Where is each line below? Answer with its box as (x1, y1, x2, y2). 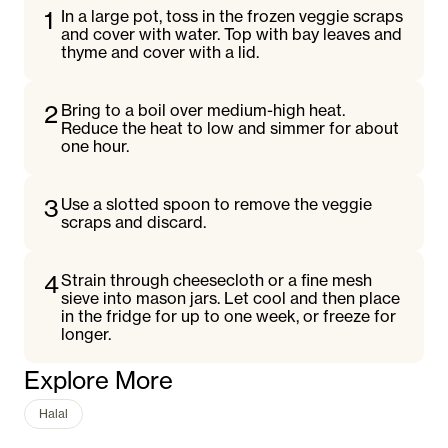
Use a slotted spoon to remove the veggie (61, 194, 373, 214)
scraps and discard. (61, 212, 207, 232)
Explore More (24, 366, 173, 395)
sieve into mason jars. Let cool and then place (61, 288, 401, 308)
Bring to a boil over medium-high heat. (61, 100, 346, 120)
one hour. (61, 136, 130, 156)
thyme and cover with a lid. (61, 42, 260, 62)
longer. (61, 324, 112, 344)
